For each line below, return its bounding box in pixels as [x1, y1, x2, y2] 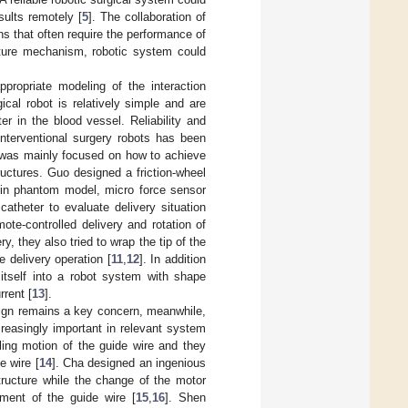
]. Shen [165, 390, 207, 404]
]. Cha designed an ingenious [51, 355, 207, 370]
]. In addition [138, 251, 207, 266]
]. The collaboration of [88, 9, 206, 24]
